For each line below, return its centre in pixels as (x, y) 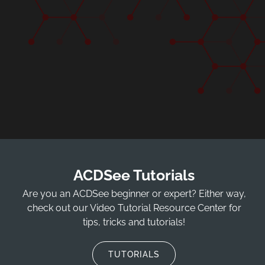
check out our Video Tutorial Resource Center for (134, 208)
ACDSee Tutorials (134, 175)
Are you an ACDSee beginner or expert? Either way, (134, 193)
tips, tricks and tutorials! (134, 222)
